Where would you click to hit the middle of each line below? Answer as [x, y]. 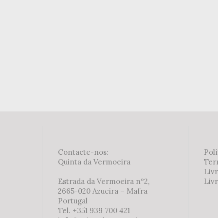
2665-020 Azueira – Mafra [103, 191]
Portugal [73, 200]
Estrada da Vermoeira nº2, [104, 181]
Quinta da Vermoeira [94, 162]
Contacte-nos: [83, 152]
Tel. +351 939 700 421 [94, 210]
